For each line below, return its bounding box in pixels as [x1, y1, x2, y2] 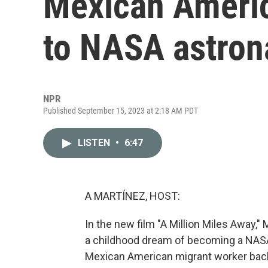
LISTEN [78, 137, 112, 148]
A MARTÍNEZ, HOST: [85, 190, 180, 202]
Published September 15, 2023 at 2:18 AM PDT [43, 106, 198, 115]
